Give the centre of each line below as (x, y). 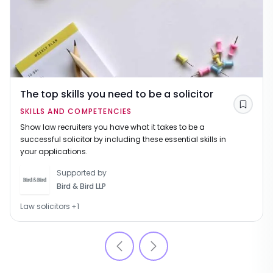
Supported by (82, 173)
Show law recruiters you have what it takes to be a (112, 127)
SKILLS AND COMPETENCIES (76, 112)
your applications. (54, 152)
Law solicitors (45, 207)
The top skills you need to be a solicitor (117, 94)
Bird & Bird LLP (81, 186)
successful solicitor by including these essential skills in (123, 140)
